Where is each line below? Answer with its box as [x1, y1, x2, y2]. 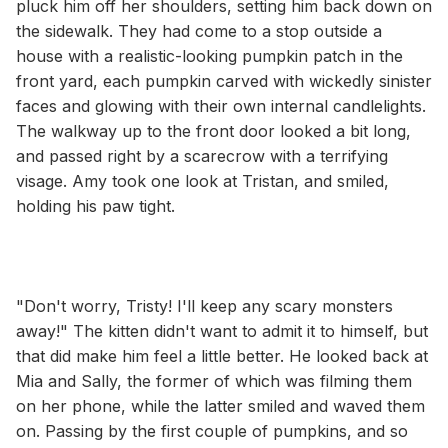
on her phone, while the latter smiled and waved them [16, 395, 425, 416]
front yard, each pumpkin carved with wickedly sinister [16, 70, 432, 91]
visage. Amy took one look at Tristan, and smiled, [16, 170, 389, 191]
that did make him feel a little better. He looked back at [16, 345, 428, 366]
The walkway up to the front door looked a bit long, [16, 120, 411, 141]
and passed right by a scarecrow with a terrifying [16, 145, 388, 166]
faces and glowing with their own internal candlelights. [16, 95, 426, 116]
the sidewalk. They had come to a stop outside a [16, 20, 382, 41]
